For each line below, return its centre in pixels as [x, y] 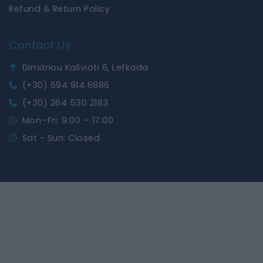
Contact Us [40, 45]
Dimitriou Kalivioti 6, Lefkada [85, 68]
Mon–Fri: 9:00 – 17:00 [68, 121]
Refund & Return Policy [59, 9]
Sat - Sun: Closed [61, 138]
